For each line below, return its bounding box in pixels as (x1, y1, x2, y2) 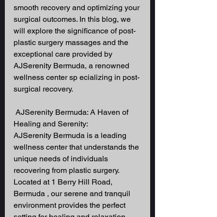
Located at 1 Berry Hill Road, (14, 177, 114, 187)
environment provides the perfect (14, 201, 127, 210)
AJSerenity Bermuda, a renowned (14, 61, 131, 71)
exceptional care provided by (14, 49, 114, 59)
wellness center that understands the (14, 142, 141, 152)
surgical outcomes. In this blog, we (14, 15, 133, 24)
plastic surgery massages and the (14, 38, 130, 47)
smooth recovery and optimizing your (14, 3, 141, 13)
